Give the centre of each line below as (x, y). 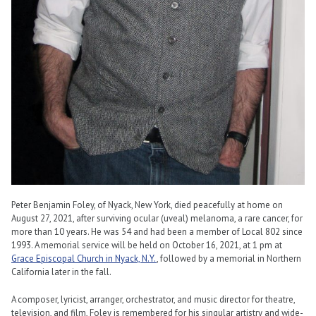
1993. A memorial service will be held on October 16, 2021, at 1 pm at (147, 245)
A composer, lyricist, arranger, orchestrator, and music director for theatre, (153, 299)
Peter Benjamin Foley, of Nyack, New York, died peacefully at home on (147, 205)
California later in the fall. (61, 272)
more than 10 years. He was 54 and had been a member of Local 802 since (157, 232)
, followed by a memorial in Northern (229, 259)
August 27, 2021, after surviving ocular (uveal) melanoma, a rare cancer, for (157, 219)
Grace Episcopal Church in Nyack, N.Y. (84, 259)
